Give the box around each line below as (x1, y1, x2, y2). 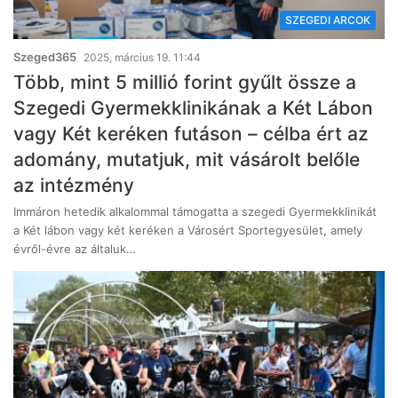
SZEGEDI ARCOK (285, 13, 370, 28)
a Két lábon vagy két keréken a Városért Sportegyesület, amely (13, 223, 362, 238)
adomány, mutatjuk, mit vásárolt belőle (13, 148, 360, 171)
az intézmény (13, 174, 134, 197)
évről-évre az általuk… (13, 242, 136, 257)
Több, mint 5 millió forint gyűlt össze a (13, 71, 356, 94)
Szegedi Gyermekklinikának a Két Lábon (13, 97, 373, 120)
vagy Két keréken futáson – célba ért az (13, 123, 369, 146)
